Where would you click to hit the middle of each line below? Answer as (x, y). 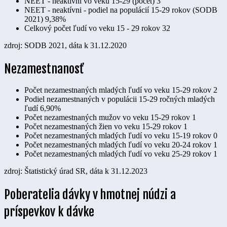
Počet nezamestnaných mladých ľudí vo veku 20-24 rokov (118, 144)
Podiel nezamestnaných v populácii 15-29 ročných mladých (120, 99)
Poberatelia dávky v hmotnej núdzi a (90, 194)
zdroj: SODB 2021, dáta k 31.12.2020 (65, 46)
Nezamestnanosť (44, 69)
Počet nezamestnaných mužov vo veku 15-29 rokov (107, 117)
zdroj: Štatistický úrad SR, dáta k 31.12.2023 (76, 171)
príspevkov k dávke (49, 212)
